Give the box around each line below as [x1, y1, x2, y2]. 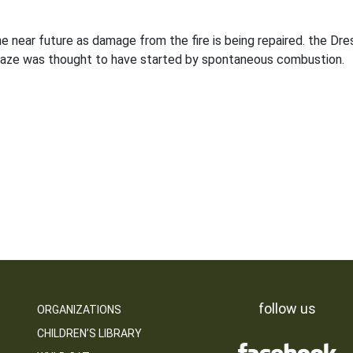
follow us [258, 300, 316, 317]
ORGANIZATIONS [36, 303, 121, 316]
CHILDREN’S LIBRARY [36, 327, 142, 340]
